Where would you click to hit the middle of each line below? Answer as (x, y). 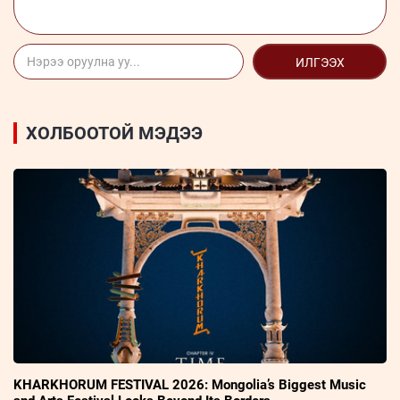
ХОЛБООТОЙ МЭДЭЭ (114, 133)
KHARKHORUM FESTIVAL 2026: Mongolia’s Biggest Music (190, 384)
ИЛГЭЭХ (320, 62)
